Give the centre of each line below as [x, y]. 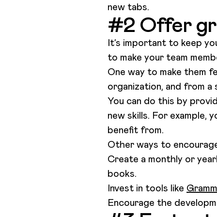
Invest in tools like [147, 188]
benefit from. [137, 130]
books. [122, 174]
